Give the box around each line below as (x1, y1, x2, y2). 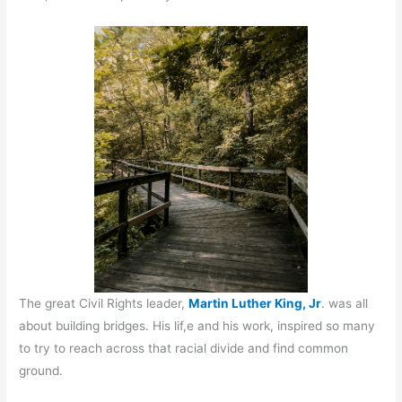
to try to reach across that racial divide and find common (19, 341, 349, 356)
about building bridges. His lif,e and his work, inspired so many (19, 319, 376, 334)
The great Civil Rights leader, (19, 296, 189, 311)
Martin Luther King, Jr (188, 296, 322, 311)
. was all (321, 296, 369, 311)
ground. (19, 363, 64, 379)
